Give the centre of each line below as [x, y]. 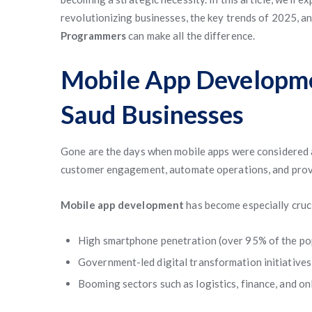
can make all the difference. [191, 36]
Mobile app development [123, 205]
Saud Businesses [153, 114]
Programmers [94, 36]
